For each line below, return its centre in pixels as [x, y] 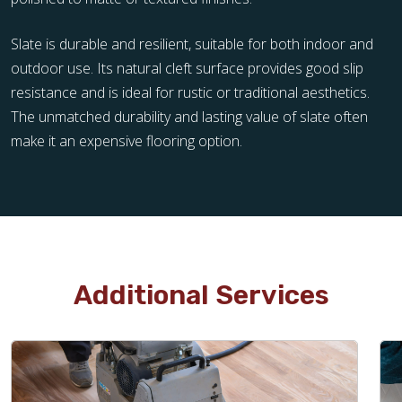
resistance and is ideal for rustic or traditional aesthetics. [190, 92]
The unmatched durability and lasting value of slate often [189, 117]
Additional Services [201, 295]
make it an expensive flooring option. [127, 141]
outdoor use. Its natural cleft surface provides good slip [187, 68]
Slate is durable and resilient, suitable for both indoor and [192, 44]
